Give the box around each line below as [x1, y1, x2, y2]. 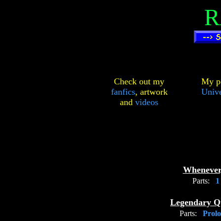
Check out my [114, 76, 164, 86]
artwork [140, 87, 168, 97]
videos [135, 97, 158, 107]
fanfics [110, 87, 135, 97]
